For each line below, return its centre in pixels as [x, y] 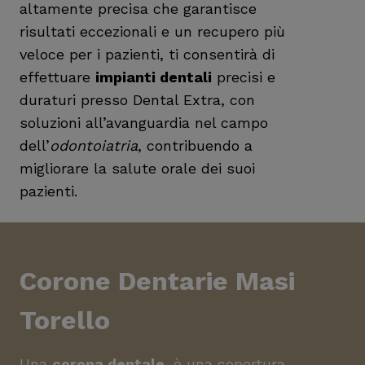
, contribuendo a [195, 145]
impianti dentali [154, 77]
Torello [65, 320]
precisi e [244, 77]
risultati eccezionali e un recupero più [152, 31]
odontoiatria [94, 145]
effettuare [57, 77]
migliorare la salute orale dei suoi [137, 168]
